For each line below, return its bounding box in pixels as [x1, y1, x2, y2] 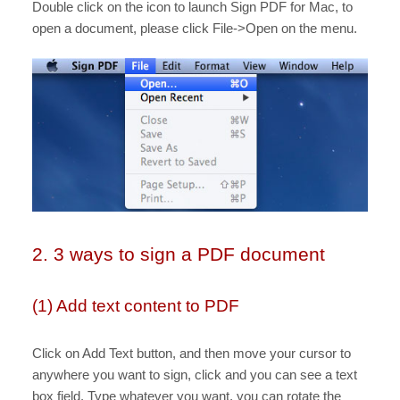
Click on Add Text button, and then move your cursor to [32, 346, 351, 361]
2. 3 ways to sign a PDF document [32, 244, 325, 264]
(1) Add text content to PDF [32, 296, 239, 315]
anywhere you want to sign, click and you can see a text [32, 367, 357, 382]
